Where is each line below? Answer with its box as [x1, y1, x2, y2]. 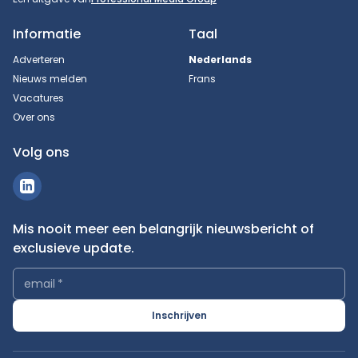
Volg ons [13, 143, 70, 162]
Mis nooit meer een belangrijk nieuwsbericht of [13, 220, 314, 239]
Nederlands [189, 53, 252, 67]
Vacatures [13, 91, 64, 105]
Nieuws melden [13, 72, 87, 86]
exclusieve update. [13, 239, 134, 258]
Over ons [13, 110, 55, 125]
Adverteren [13, 53, 65, 67]
